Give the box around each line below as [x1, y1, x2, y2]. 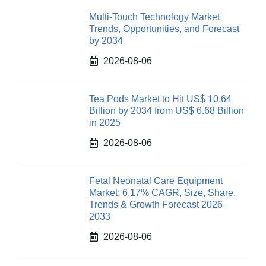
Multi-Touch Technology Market [89, 12, 220, 22]
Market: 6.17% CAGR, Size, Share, [89, 188, 236, 198]
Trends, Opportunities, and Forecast [89, 24, 239, 34]
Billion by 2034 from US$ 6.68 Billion [89, 106, 244, 116]
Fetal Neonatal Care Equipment [89, 176, 223, 186]
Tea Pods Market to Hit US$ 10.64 [89, 94, 232, 104]
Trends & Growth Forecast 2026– [89, 199, 228, 210]
